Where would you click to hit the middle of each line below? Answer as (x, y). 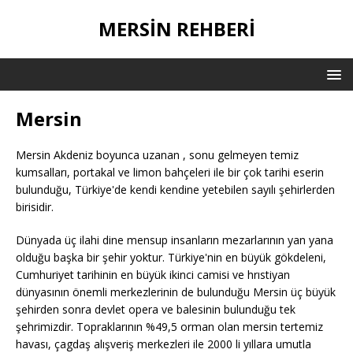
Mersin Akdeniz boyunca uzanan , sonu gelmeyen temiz (157, 155)
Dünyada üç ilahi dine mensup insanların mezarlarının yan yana (175, 240)
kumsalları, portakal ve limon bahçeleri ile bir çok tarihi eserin (170, 172)
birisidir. (35, 207)
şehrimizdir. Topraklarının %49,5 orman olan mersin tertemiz (169, 327)
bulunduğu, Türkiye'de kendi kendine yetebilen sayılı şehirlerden (175, 190)
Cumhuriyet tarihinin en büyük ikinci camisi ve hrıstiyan (153, 275)
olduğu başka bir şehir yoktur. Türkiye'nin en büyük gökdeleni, (171, 257)
